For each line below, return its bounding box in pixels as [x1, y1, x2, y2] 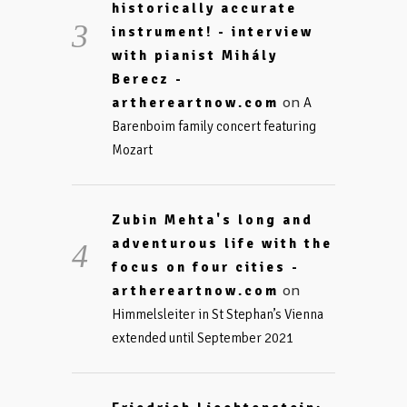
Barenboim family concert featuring [111, 118, 316, 134]
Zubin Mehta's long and [111, 212, 313, 228]
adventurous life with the [111, 235, 333, 252]
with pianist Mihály [111, 47, 278, 64]
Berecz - [111, 71, 184, 87]
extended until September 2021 [111, 330, 293, 346]
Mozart [111, 142, 153, 158]
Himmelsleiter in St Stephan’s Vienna [111, 306, 323, 323]
